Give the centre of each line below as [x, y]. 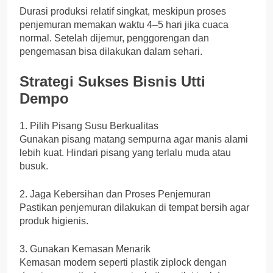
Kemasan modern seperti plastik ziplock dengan [123, 263]
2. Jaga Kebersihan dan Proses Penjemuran [115, 194]
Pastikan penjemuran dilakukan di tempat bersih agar [134, 208]
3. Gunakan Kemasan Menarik [85, 249]
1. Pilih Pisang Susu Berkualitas [89, 126]
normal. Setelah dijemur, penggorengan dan [114, 38]
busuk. [34, 166]
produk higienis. [54, 221]
